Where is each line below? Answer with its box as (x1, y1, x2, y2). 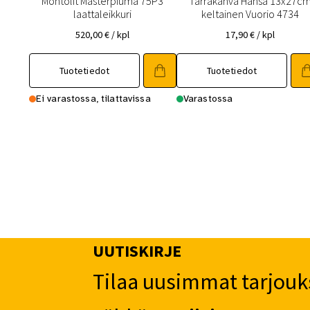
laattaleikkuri (73, 7, 132, 21)
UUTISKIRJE (93, 240, 182, 262)
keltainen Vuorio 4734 (201, 7, 299, 21)
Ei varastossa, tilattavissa (35, 93, 151, 105)
